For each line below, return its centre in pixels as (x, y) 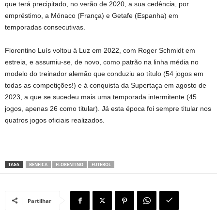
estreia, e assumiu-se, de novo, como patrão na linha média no (102, 62)
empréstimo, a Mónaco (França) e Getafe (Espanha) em (92, 15)
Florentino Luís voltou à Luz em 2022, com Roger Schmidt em (100, 50)
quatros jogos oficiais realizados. (55, 120)
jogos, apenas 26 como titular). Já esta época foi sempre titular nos (108, 108)
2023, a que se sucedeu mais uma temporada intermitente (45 (101, 97)
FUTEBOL (101, 164)
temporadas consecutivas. (45, 27)
